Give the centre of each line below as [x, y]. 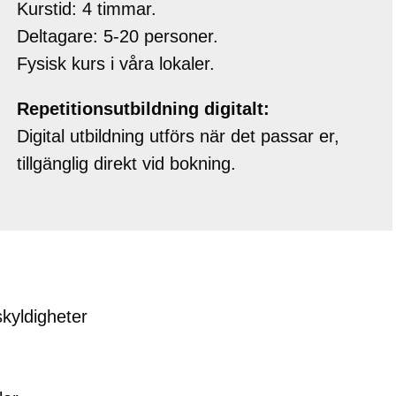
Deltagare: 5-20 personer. [118, 37]
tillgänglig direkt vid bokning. [126, 164]
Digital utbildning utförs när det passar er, [178, 137]
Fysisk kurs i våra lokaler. [116, 64]
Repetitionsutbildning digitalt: [143, 109]
